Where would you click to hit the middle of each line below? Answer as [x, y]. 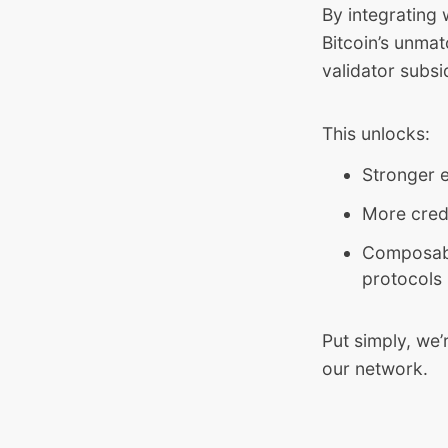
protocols [402, 278]
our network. [375, 369]
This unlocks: [376, 134]
